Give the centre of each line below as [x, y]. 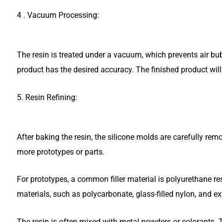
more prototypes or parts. [61, 152]
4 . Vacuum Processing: [58, 15]
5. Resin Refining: [47, 97]
